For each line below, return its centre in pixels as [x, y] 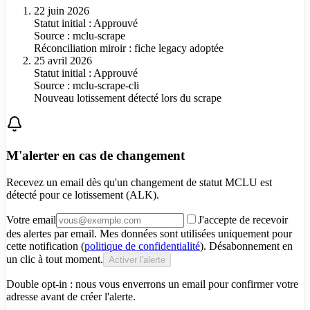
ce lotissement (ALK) [109, 194]
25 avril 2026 [63, 61]
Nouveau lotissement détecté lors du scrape [128, 98]
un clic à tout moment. [55, 259]
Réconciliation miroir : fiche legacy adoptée [129, 48]
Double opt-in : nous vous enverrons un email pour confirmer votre [152, 284]
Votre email [31, 219]
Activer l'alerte [137, 259]
